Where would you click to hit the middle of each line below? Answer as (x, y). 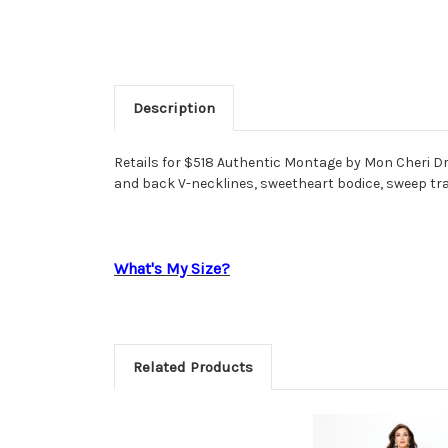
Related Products (192, 367)
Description (173, 108)
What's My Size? (172, 269)
